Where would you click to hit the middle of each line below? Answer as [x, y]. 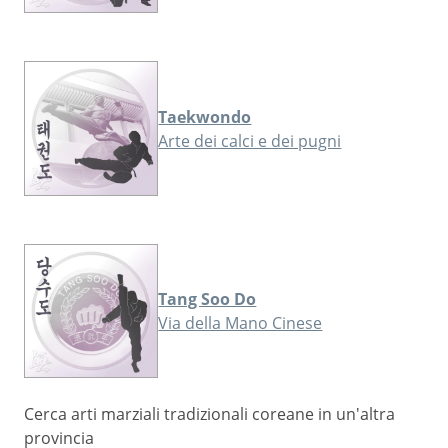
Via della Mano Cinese [240, 322]
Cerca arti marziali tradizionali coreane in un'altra [209, 414]
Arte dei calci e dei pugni [250, 140]
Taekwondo [205, 116]
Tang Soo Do [207, 298]
